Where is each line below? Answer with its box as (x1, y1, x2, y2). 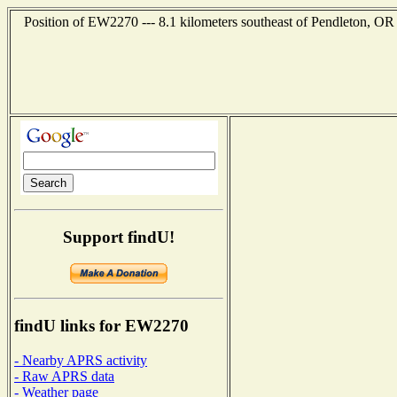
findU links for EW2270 (14, 316, 189, 336)
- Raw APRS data (14, 368, 114, 384)
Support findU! (63, 227, 175, 246)
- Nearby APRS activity (14, 352, 147, 368)
